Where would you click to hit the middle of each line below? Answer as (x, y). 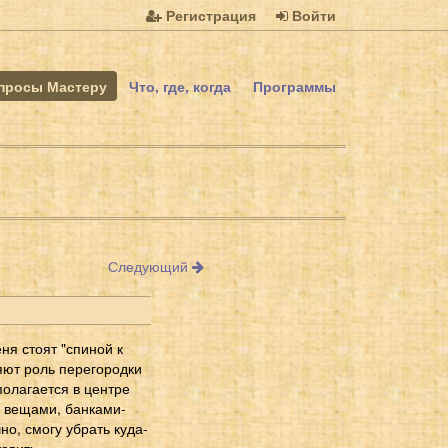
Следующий (150, 265)
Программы (294, 86)
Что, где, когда (180, 86)
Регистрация (209, 15)
